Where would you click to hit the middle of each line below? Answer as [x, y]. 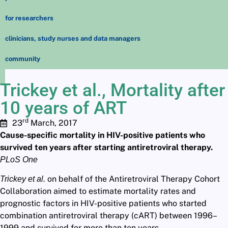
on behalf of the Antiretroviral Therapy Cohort [134, 179]
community [23, 59]
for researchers [29, 18]
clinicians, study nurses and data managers [73, 38]
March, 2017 [53, 123]
